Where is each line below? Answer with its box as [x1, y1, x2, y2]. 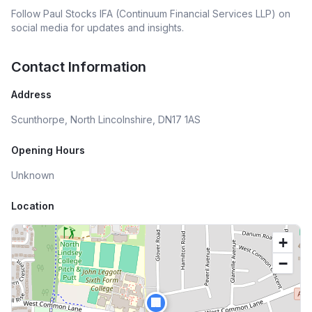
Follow [11, 8, 43, 19]
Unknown [11, 169, 54, 181]
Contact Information [11, 58, 146, 75]
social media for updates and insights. [11, 22, 184, 33]
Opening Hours [11, 144, 85, 156]
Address [11, 88, 52, 100]
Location [11, 200, 54, 212]
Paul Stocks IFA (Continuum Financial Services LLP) [43, 8, 276, 19]
